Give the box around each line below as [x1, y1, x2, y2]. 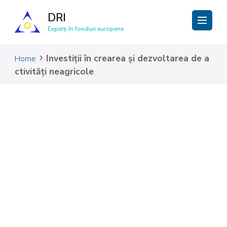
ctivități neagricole [15, 65, 94, 78]
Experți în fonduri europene [48, 25, 124, 33]
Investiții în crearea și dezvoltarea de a [46, 52, 209, 64]
